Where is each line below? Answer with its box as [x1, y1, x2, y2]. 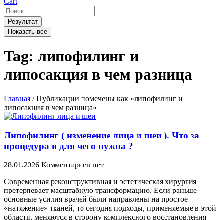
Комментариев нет [41, 161, 104, 169]
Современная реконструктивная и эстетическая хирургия [4, 177, 196, 186]
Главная [4, 94, 30, 103]
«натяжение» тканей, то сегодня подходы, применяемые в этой [4, 204, 216, 213]
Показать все [8, 28, 47, 35]
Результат [8, 18, 38, 25]
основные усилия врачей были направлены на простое [4, 195, 188, 204]
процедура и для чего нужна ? [4, 140, 133, 151]
